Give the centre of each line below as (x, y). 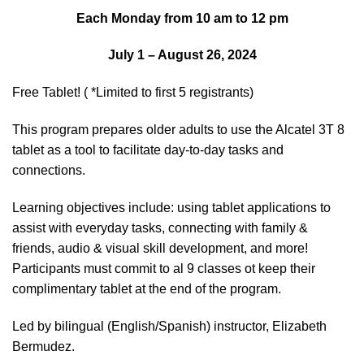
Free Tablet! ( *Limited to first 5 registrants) (133, 93)
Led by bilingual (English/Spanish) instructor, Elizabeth (169, 326)
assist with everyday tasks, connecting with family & (160, 227)
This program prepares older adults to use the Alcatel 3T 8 (178, 130)
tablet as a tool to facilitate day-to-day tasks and (148, 150)
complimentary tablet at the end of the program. (147, 288)
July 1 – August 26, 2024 (182, 55)
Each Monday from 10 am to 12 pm (182, 18)
